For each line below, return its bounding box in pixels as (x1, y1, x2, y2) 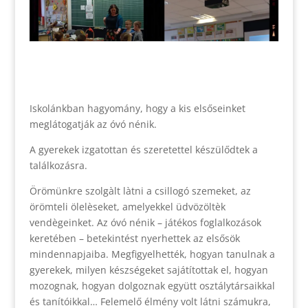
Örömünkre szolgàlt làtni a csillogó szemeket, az (29, 184, 251, 197)
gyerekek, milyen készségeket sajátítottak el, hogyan (29, 263, 268, 276)
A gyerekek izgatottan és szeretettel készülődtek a (29, 142, 258, 156)
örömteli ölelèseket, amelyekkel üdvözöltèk (29, 199, 225, 213)
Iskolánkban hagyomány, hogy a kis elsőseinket (29, 101, 245, 115)
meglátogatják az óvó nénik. (29, 117, 157, 131)
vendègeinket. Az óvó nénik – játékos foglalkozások (29, 215, 261, 229)
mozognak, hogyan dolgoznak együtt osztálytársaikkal (29, 278, 275, 292)
